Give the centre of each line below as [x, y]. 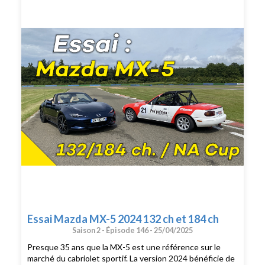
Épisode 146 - [130, 231]
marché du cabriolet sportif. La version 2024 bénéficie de [131, 258]
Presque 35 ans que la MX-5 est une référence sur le [124, 247]
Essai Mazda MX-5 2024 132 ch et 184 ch [123, 219]
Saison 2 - [89, 231]
